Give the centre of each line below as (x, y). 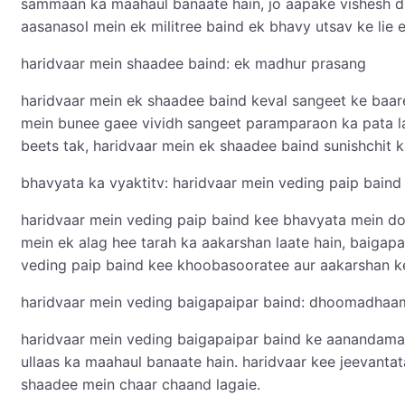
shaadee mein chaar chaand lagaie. (141, 385)
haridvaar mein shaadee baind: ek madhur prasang (193, 64)
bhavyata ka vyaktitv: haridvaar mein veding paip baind (211, 183)
